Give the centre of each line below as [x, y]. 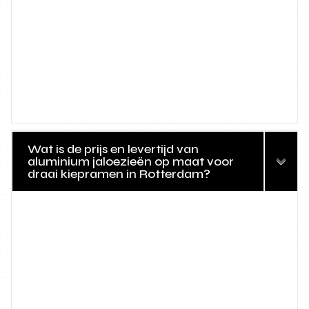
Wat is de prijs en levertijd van [113, 149]
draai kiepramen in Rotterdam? [119, 174]
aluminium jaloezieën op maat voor [131, 162]
